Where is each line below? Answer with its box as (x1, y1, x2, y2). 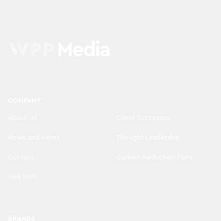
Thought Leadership (116, 134, 180, 141)
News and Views (8, 134, 60, 141)
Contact (8, 153, 34, 161)
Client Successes (116, 114, 169, 121)
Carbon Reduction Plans (116, 153, 193, 161)
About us (8, 114, 37, 121)
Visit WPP (8, 173, 37, 181)
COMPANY (8, 97, 41, 104)
